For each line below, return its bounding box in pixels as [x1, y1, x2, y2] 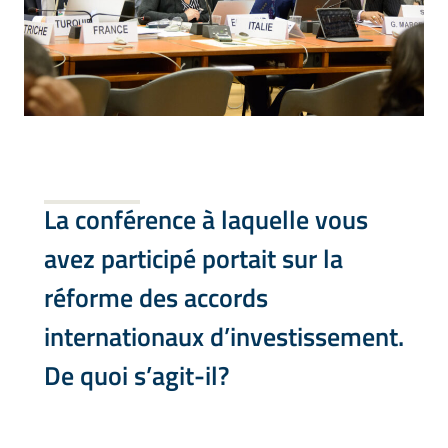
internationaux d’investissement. [44, 316, 404, 356]
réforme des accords [44, 277, 268, 317]
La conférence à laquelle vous [44, 199, 368, 239]
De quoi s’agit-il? [44, 355, 229, 395]
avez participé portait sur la [44, 238, 343, 278]
